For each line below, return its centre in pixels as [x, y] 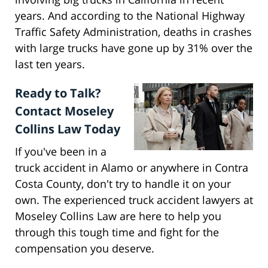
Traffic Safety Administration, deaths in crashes [133, 32]
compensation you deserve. [85, 249]
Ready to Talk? [58, 93]
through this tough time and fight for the [117, 232]
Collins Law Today [68, 129]
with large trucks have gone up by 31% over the [134, 48]
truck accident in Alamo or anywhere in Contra [132, 168]
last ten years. [50, 64]
